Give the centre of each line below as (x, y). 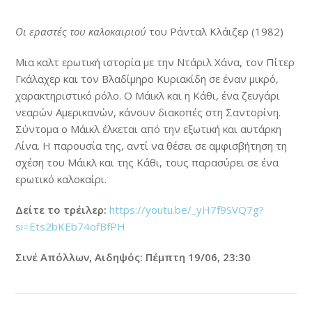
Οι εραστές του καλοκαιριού (81, 31)
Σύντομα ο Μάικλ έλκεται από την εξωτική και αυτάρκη (149, 128)
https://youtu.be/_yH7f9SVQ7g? (187, 209)
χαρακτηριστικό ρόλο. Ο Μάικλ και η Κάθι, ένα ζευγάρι (148, 95)
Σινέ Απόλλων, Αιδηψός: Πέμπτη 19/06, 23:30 (133, 257)
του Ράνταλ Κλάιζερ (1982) (215, 31)
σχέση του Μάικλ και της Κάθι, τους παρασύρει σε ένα (147, 162)
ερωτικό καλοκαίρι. (61, 179)
